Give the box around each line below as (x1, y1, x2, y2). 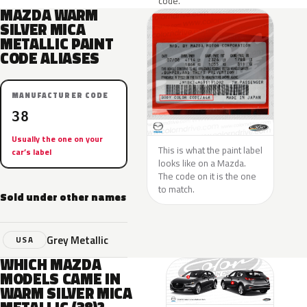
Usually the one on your (12, 132, 103, 145)
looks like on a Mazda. (158, 156, 246, 170)
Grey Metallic (47, 231, 108, 248)
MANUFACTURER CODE (12, 90, 108, 101)
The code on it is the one (158, 169, 256, 183)
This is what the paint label (158, 143, 262, 157)
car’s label (12, 145, 51, 158)
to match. (158, 182, 195, 196)
